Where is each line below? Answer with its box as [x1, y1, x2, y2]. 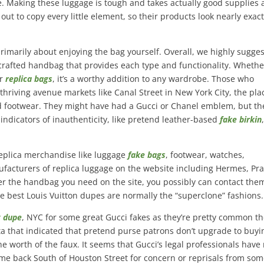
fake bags [128, 149, 166, 160]
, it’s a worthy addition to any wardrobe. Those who [52, 73, 255, 84]
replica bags [5, 73, 53, 84]
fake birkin [220, 114, 262, 125]
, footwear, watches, [166, 149, 245, 160]
